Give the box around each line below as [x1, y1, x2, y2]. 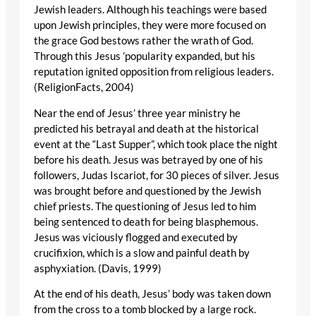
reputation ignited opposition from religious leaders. [34, 66, 274, 78]
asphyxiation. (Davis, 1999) [34, 262, 162, 274]
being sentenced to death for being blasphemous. [34, 215, 258, 228]
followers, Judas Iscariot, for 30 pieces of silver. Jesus [34, 169, 279, 181]
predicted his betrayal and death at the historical [34, 122, 259, 135]
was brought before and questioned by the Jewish [34, 184, 261, 197]
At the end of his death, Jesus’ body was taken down [34, 288, 271, 300]
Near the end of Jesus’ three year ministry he [34, 107, 241, 119]
